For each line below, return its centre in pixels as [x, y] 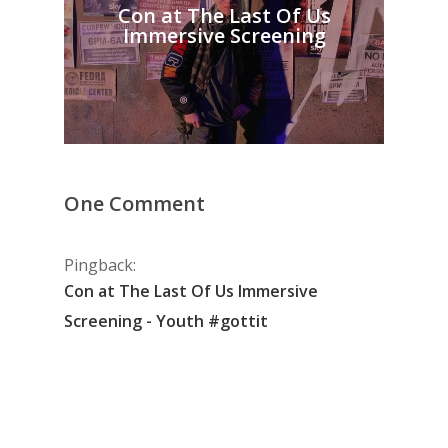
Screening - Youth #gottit [166, 320]
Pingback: [100, 264]
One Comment [134, 203]
